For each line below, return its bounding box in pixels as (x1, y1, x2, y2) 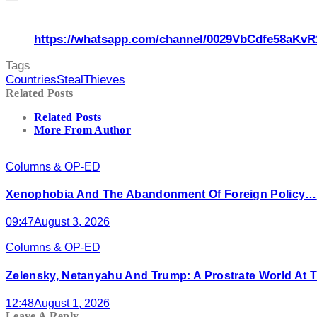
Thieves (83, 72, 125, 86)
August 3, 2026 (34, 216, 110, 229)
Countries (6, 72, 57, 86)
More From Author (34, 123, 132, 136)
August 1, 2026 (34, 296, 110, 309)
